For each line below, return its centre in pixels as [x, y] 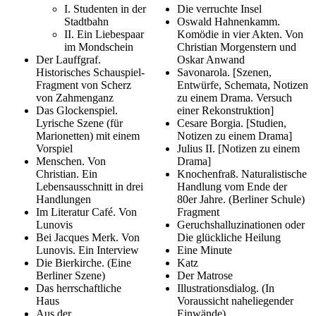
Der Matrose [205, 275]
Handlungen [63, 199]
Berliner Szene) [71, 275]
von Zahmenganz [75, 97]
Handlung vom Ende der [232, 186]
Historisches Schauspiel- [90, 72]
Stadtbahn [86, 21]
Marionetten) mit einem [88, 135]
